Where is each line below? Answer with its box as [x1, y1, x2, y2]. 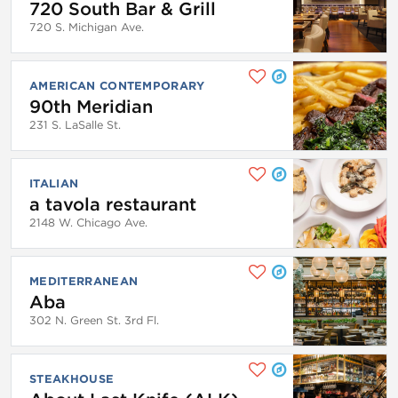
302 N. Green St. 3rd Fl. [29, 313, 159, 327]
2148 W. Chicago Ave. [29, 215, 147, 229]
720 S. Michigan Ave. [29, 20, 144, 34]
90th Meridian [29, 95, 153, 117]
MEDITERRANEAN [29, 274, 139, 288]
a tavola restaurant [29, 193, 196, 215]
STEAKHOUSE [29, 371, 115, 386]
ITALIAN [29, 176, 79, 190]
